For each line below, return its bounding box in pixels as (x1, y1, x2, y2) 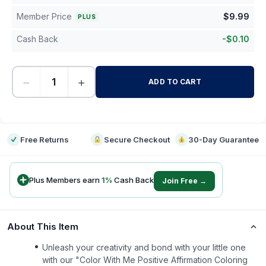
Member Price (17, 11, 72, 21)
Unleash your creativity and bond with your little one (42, 242, 246, 252)
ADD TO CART (148, 77, 201, 86)
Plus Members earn (29, 175, 102, 185)
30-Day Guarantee (188, 135, 259, 144)
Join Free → (162, 176, 207, 185)
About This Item (7, 221, 78, 232)
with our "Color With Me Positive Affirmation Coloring (42, 255, 248, 265)
